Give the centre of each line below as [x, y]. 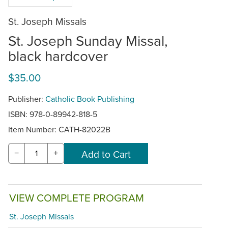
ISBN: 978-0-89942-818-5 [53, 114]
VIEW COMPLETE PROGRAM [77, 198]
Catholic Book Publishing [90, 98]
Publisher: [27, 98]
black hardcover [58, 55]
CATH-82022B [84, 129]
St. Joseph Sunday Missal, [88, 40]
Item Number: [33, 129]
